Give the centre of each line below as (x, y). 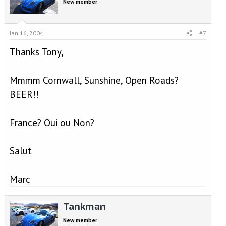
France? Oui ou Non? (52, 123)
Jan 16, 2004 (26, 33)
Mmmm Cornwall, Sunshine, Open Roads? (94, 80)
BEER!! (24, 94)
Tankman (84, 206)
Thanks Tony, (36, 52)
